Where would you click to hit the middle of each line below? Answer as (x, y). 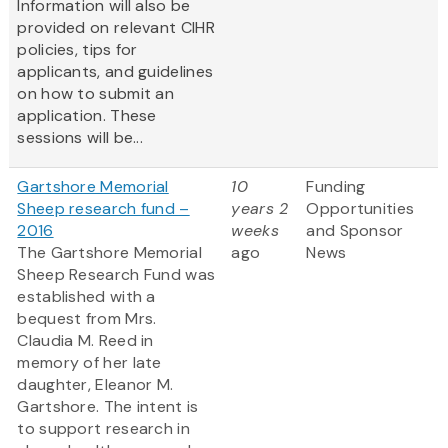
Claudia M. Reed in (85, 341)
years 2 (260, 209)
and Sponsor (355, 231)
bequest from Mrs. (87, 319)
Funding (336, 187)
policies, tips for (77, 50)
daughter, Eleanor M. (95, 385)
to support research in (103, 429)
